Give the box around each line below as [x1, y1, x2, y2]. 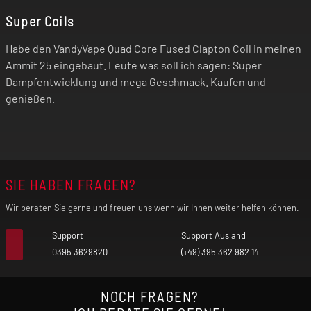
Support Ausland [181, 229, 246, 241]
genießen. [6, 91, 55, 105]
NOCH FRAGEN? [101, 287, 199, 305]
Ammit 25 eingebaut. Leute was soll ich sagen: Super [6, 58, 262, 72]
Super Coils [6, 12, 74, 29]
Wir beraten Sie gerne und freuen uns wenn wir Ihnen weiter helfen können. [6, 201, 299, 213]
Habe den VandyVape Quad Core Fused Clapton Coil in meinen [6, 41, 301, 55]
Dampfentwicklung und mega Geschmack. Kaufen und [6, 74, 266, 88]
